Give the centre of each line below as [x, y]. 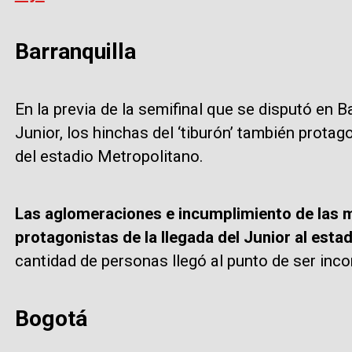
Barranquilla [75, 52]
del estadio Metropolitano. [109, 157]
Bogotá [51, 318]
